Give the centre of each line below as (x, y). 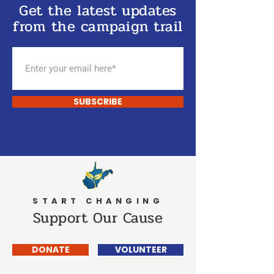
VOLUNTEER (141, 250)
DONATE (50, 250)
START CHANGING (98, 201)
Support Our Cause (98, 218)
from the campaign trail (98, 27)
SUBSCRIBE (98, 102)
